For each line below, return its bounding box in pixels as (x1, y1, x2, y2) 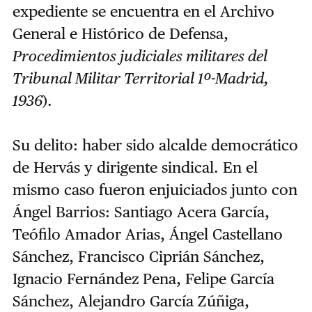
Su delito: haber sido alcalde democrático (12, 136, 298, 155)
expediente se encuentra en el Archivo (12, 2, 274, 21)
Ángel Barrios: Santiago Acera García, (12, 203, 270, 221)
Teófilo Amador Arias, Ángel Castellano (12, 225, 283, 244)
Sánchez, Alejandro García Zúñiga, (12, 292, 249, 311)
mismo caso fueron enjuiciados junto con (12, 180, 297, 199)
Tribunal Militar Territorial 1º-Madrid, (12, 69, 269, 88)
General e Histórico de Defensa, (12, 24, 228, 43)
